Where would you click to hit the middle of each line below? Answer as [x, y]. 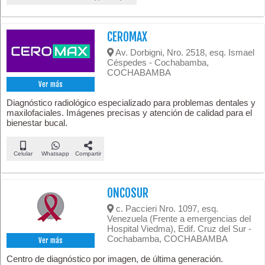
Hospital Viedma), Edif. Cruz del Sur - [180, 228]
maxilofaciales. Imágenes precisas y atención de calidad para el [129, 112]
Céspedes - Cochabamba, [158, 62]
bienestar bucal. [37, 122]
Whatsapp [55, 153]
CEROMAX [127, 37]
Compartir [88, 153]
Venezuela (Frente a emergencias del [179, 218]
